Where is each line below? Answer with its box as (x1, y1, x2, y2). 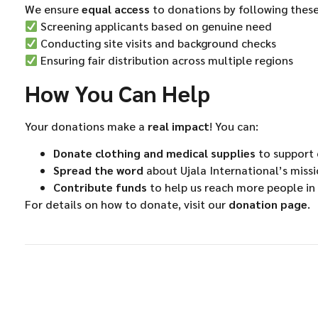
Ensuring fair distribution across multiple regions (38, 53, 294, 68)
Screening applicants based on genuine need (38, 18, 273, 34)
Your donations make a (25, 118, 148, 133)
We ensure (25, 1, 82, 17)
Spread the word (53, 163, 143, 178)
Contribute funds (53, 180, 147, 195)
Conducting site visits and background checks (38, 35, 277, 51)
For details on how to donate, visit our (25, 197, 229, 212)
